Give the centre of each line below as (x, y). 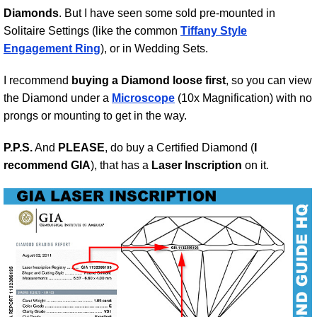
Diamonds (31, 13)
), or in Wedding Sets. (154, 49)
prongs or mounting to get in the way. (95, 116)
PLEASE (81, 148)
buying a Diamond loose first (149, 81)
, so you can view (269, 81)
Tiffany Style (214, 31)
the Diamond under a (58, 98)
